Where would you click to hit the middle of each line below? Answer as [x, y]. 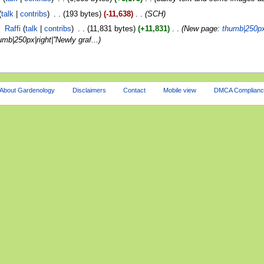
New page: [203, 29]
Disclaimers [89, 90]
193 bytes [82, 14]
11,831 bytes [111, 29]
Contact [135, 90]
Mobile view [180, 90]
